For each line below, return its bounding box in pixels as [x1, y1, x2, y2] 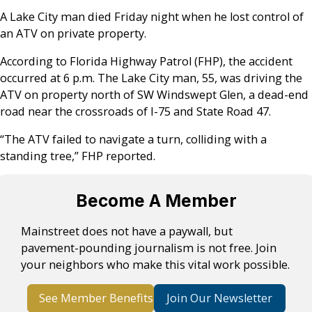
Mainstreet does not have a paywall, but [21, 223, 233, 239]
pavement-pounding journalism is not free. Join [21, 240, 277, 256]
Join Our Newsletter [166, 290, 272, 306]
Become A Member [75, 190, 237, 212]
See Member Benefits [38, 290, 153, 306]
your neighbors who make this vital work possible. [21, 256, 290, 272]
